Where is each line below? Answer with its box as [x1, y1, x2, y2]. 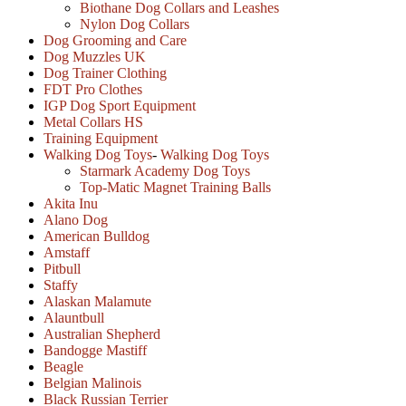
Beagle [43, 359, 83, 374]
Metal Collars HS [43, 114, 143, 130]
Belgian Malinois [43, 375, 141, 391]
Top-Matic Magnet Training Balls [80, 179, 271, 195]
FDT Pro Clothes [43, 82, 142, 97]
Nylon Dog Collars [80, 16, 189, 32]
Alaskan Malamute [43, 294, 151, 309]
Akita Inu [43, 196, 98, 211]
